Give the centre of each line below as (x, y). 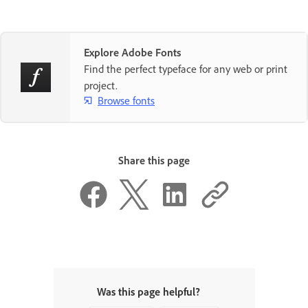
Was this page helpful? (148, 291)
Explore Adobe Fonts (132, 53)
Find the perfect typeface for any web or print (186, 69)
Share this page (154, 161)
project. (101, 86)
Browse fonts (126, 100)
